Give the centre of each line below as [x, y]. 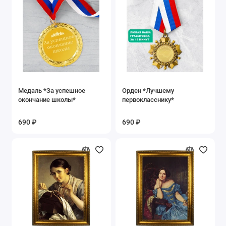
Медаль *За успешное [52, 90]
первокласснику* [148, 99]
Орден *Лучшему [148, 90]
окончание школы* [47, 99]
